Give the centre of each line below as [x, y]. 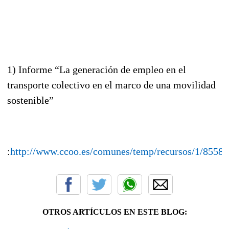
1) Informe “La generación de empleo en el [97, 69]
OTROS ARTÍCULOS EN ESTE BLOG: [114, 212]
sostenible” [30, 100]
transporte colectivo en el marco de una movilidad [111, 85]
